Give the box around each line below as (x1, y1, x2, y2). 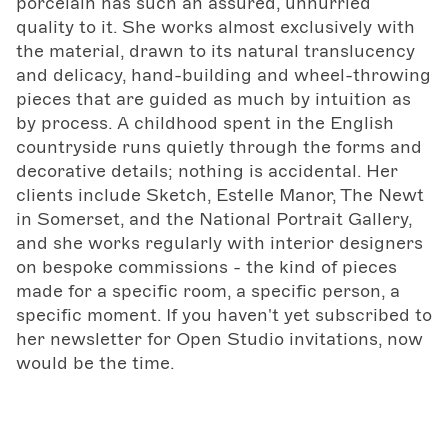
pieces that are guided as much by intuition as (16, 87, 411, 110)
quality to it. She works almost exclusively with (16, 15, 415, 38)
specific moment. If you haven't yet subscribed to (16, 303, 432, 326)
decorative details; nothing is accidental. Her (16, 159, 398, 182)
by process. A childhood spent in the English (16, 111, 394, 134)
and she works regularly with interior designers (16, 231, 423, 254)
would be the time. (16, 351, 175, 374)
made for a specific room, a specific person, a (16, 279, 400, 302)
